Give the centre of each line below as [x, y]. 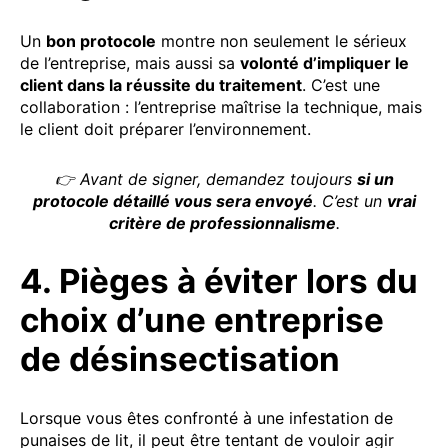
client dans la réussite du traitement [161, 84]
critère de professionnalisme [222, 222]
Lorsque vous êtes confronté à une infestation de [206, 417]
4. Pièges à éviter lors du [219, 280]
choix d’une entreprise [202, 319]
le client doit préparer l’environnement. [165, 128]
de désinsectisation [180, 358]
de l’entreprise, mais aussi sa [130, 62]
